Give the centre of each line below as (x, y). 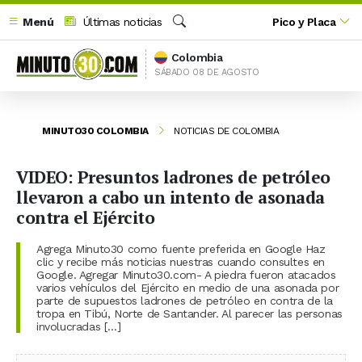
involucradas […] (79, 326)
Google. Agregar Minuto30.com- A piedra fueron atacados (186, 274)
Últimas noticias (121, 21)
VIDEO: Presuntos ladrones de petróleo (173, 177)
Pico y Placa (304, 21)
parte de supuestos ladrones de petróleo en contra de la (185, 300)
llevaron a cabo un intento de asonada (170, 197)
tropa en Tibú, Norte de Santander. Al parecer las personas (189, 313)
